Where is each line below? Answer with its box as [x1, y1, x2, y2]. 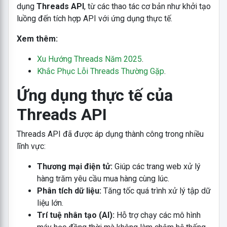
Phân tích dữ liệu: [36, 185, 101, 196]
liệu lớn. [36, 198, 63, 208]
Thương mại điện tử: [36, 161, 112, 171]
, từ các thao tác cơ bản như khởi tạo [84, 1, 211, 11]
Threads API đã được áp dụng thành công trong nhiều [16, 129, 204, 139]
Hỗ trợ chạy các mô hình [114, 210, 201, 220]
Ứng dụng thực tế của [16, 85, 173, 105]
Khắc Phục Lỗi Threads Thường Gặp [36, 66, 164, 76]
